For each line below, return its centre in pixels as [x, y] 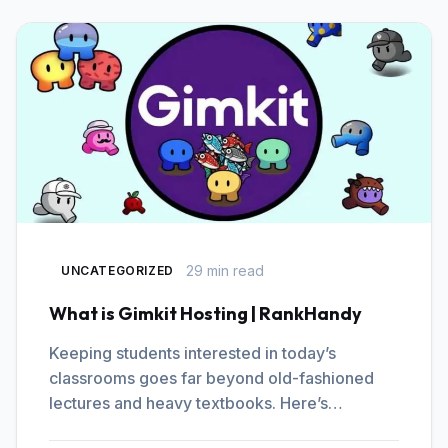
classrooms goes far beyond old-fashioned [211, 378]
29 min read [224, 270]
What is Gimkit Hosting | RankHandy [205, 313]
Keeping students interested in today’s [192, 353]
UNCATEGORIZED [117, 270]
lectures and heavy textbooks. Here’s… [196, 403]
